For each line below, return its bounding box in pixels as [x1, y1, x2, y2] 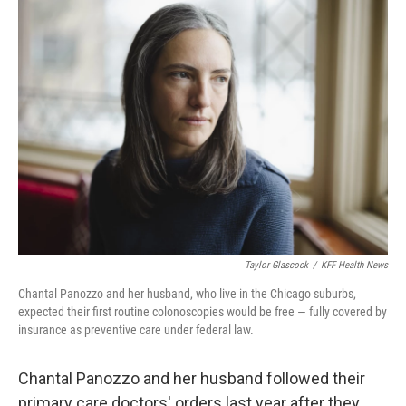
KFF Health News [321, 259, 388, 271]
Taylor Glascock [245, 259, 308, 271]
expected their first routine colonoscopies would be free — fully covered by [18, 304, 387, 319]
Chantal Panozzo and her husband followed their [18, 369, 365, 388]
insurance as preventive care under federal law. [18, 323, 254, 337]
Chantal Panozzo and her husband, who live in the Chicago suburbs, [18, 286, 356, 301]
